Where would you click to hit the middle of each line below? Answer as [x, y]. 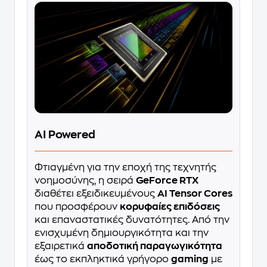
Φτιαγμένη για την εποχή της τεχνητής [125, 167]
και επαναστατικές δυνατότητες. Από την [132, 220]
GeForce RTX [167, 180]
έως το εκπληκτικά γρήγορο [103, 259]
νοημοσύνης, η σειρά [85, 180]
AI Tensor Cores [195, 193]
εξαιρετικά [61, 246]
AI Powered [65, 134]
